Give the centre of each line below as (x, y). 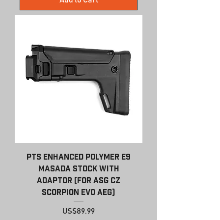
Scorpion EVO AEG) (79, 192)
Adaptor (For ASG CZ (79, 180)
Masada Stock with (79, 169)
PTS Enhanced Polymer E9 (79, 157)
